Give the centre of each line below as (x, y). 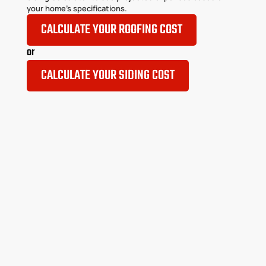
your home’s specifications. (77, 8)
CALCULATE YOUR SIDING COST (108, 75)
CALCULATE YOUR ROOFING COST (112, 30)
